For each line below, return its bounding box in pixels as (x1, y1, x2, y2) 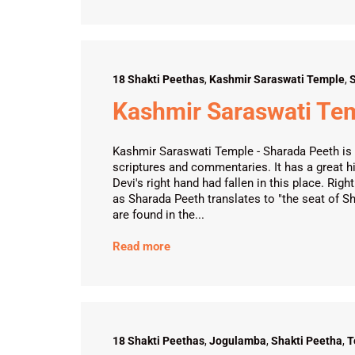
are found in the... (113, 208, 204, 222)
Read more (113, 239, 170, 254)
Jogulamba (209, 334, 266, 347)
